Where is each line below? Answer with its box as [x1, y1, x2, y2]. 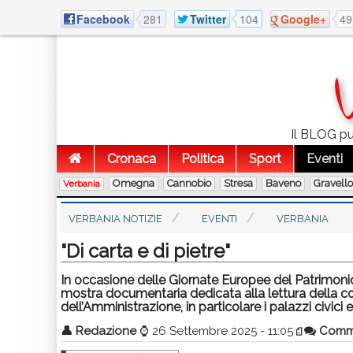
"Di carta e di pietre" [61, 240, 230, 262]
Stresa [224, 177, 253, 189]
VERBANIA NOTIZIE [69, 213, 162, 225]
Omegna [113, 177, 154, 189]
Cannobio [167, 177, 211, 189]
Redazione [76, 324, 136, 338]
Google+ [281, 10, 326, 27]
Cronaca [107, 151, 156, 166]
